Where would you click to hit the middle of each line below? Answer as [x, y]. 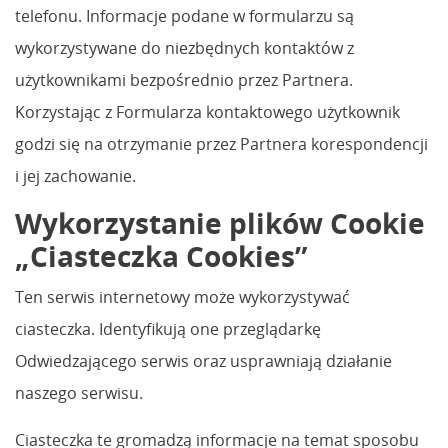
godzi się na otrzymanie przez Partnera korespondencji [221, 143]
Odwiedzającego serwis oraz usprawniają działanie [203, 360]
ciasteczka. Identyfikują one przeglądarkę [168, 328]
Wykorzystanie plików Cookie [220, 222]
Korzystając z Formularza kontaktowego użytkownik [207, 111]
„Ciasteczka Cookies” [161, 255]
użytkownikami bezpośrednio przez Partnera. [184, 79]
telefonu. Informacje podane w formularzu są [184, 15]
